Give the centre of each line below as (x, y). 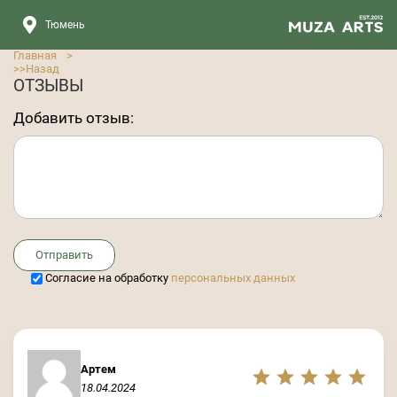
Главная (35, 55)
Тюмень (65, 25)
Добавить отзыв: (74, 118)
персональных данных (233, 278)
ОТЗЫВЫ (48, 86)
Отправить (64, 255)
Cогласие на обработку (107, 278)
